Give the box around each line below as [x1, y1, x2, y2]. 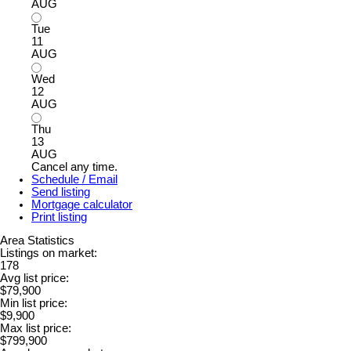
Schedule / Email [31, 172, 118, 186]
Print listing [31, 210, 87, 223]
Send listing [31, 185, 90, 198]
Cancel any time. [31, 160, 118, 173]
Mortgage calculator [31, 197, 132, 211]
